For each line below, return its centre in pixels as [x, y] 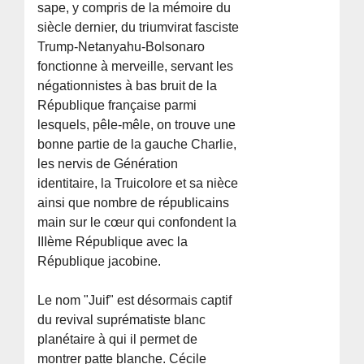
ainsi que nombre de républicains [134, 202]
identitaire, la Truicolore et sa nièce [138, 183]
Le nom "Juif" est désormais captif [135, 300]
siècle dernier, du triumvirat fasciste [139, 27]
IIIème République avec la [113, 241]
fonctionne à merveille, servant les [136, 66]
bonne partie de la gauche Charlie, [137, 144]
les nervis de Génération [108, 163]
